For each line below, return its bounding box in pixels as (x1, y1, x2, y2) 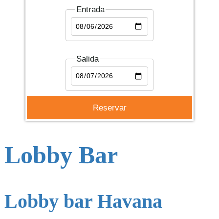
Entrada (76, 4, 105, 14)
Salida (76, 54, 99, 64)
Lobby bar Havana (4, 190, 162, 212)
